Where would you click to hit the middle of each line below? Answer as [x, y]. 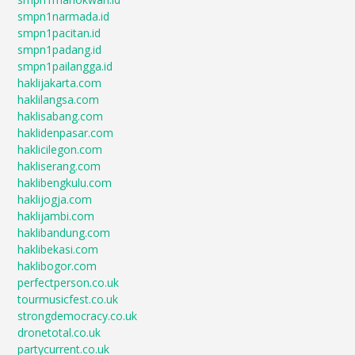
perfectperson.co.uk [69, 283]
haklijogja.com [55, 200]
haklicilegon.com [60, 150]
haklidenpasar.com [66, 133]
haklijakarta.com [60, 83]
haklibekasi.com [58, 250]
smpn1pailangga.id [65, 67]
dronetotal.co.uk [59, 333]
